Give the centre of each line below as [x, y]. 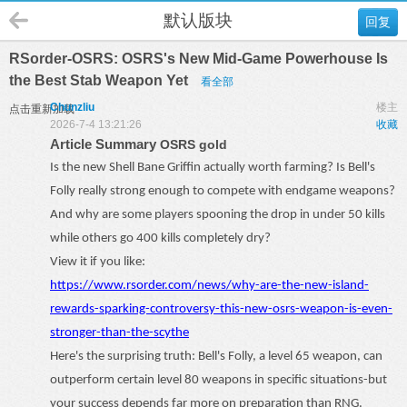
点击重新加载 [42, 109]
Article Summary [105, 144]
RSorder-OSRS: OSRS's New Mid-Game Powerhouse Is [199, 59]
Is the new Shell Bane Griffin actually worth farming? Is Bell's [213, 168]
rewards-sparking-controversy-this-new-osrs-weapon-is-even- [221, 309]
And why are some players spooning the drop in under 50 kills [218, 215]
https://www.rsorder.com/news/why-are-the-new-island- [209, 286]
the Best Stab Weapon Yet [100, 80]
